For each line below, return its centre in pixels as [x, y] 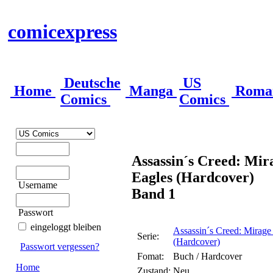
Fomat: [151, 256]
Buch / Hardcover [207, 256]
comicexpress [62, 32]
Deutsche [90, 83]
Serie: [148, 236]
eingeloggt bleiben [66, 227]
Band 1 [154, 193]
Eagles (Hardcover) [193, 177]
